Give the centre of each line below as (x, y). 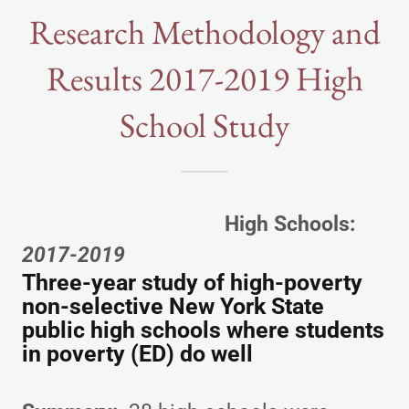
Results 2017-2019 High (204, 78)
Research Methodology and (204, 31)
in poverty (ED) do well (137, 353)
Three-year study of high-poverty (192, 282)
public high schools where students (203, 330)
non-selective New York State (173, 306)
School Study (204, 125)
